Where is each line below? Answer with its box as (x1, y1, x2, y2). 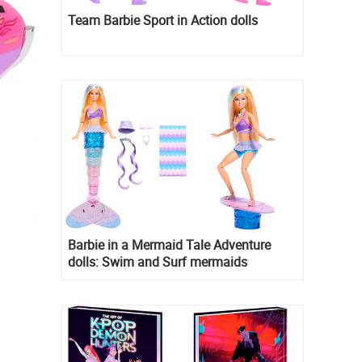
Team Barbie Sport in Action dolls (68, 11, 258, 29)
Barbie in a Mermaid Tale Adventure (68, 236, 271, 254)
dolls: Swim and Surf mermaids (68, 253, 247, 271)
